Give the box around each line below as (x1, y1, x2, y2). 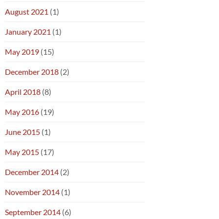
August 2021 (5, 7, 48, 17)
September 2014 (5, 207, 61, 217)
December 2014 (5, 167, 59, 177)
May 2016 (5, 107, 39, 117)
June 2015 (5, 127, 40, 137)
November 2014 (5, 187, 60, 197)
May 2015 (5, 147, 39, 157)
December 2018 (5, 67, 59, 77)
